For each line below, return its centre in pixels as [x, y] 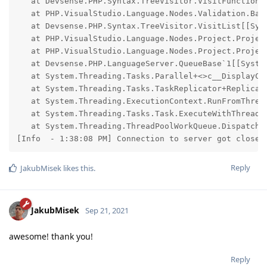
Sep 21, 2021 [107, 210]
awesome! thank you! [51, 236]
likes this [77, 168]
